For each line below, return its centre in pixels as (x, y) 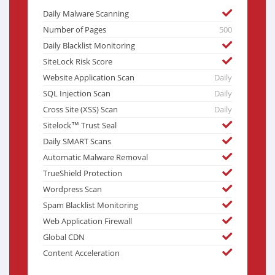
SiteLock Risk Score (78, 62)
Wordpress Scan (72, 190)
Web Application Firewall (87, 222)
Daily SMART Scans (77, 142)
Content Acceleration (81, 254)
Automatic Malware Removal (95, 158)
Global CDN (64, 238)
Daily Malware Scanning (86, 14)
